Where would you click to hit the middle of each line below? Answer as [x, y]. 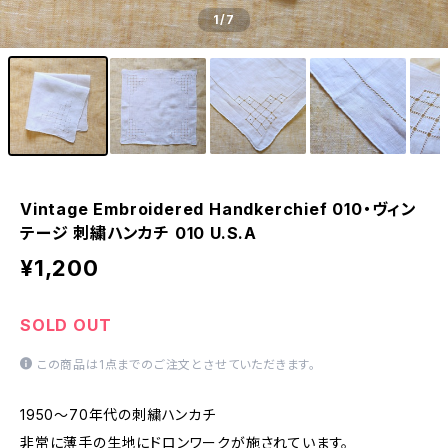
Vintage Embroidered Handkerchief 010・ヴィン [218, 209]
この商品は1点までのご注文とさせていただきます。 [176, 364]
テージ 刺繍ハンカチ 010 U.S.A [138, 233]
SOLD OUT [66, 325]
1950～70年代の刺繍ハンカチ [118, 414]
